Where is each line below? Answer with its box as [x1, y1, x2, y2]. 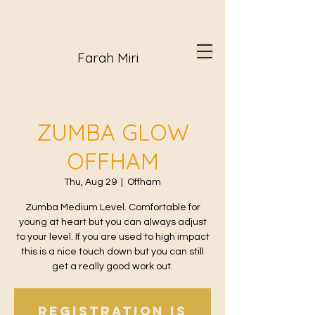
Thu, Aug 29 [64, 177, 117, 187]
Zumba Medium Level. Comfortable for [25, 202, 200, 212]
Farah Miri [77, 49, 139, 66]
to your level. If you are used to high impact [15, 232, 210, 242]
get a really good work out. [52, 262, 173, 271]
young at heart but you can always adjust [18, 217, 207, 227]
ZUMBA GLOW [36, 118, 189, 146]
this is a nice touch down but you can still [21, 247, 204, 257]
